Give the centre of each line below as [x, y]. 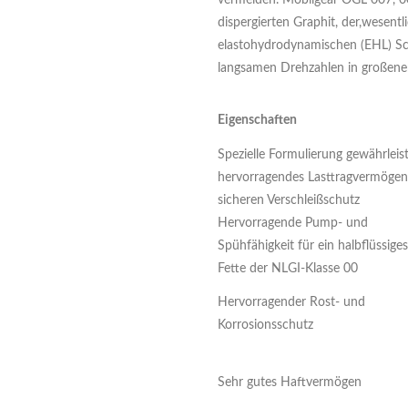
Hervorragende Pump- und [293, 223]
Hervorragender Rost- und [291, 302]
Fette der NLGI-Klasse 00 [288, 269]
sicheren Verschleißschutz [289, 200]
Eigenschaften [257, 120]
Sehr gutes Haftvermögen [290, 382]
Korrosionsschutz [265, 325]
